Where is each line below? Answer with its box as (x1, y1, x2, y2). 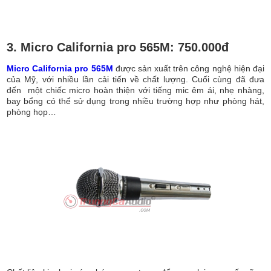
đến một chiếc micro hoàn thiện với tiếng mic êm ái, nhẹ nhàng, (7, 85, 264, 95)
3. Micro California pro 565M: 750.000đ (7, 40, 240, 54)
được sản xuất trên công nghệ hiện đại (113, 63, 264, 73)
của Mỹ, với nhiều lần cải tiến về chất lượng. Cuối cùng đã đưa (7, 74, 264, 84)
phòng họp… (7, 106, 57, 117)
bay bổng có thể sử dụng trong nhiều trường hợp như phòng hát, (7, 96, 264, 106)
